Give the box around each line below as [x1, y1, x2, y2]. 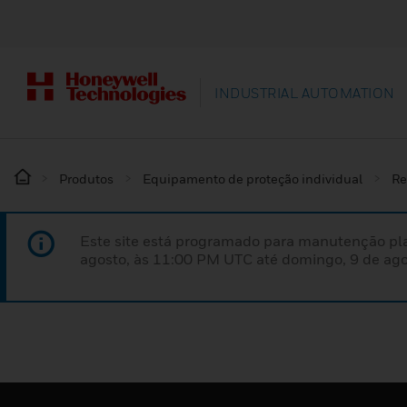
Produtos [59, 171, 114, 186]
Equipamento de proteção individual [143, 171, 362, 186]
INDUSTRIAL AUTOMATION [214, 84, 395, 101]
